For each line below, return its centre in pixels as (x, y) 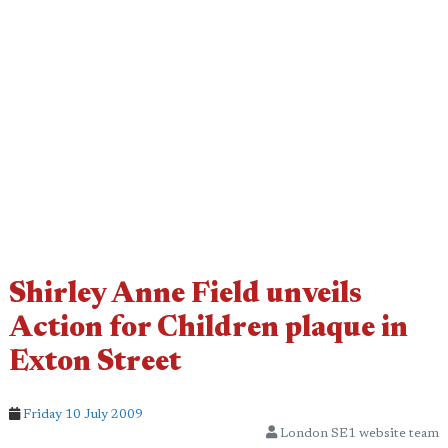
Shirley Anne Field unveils (185, 295)
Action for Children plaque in (208, 329)
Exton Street (95, 363)
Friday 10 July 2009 (83, 414)
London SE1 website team (358, 433)
